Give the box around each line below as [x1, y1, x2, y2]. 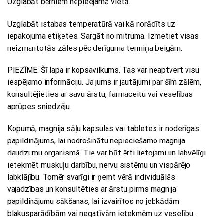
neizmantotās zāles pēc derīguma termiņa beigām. [7, 43, 182, 53]
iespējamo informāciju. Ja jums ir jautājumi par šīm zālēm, [7, 77, 201, 87]
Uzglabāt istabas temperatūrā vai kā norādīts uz [7, 19, 175, 29]
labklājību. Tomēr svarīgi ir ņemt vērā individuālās [7, 172, 175, 182]
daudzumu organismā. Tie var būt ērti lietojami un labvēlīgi [7, 148, 206, 158]
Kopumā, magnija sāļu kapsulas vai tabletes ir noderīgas [7, 124, 199, 134]
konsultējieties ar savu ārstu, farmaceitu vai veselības [7, 90, 193, 99]
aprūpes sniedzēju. [7, 102, 71, 111]
